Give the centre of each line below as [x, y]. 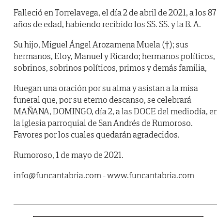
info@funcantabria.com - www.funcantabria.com [104, 175]
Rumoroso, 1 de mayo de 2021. [69, 155]
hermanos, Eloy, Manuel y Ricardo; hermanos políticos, [114, 56]
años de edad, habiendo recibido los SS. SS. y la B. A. [107, 24]
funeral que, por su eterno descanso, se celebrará [102, 100]
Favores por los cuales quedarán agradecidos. [97, 135]
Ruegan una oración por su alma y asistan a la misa [106, 88]
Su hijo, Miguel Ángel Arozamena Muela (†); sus [101, 45]
